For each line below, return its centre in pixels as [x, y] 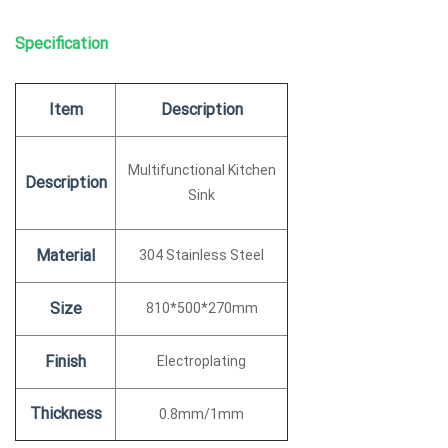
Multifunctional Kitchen [201, 169]
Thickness [65, 413]
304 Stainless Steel [201, 254]
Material [65, 255]
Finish [65, 361]
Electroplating [201, 360]
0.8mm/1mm [201, 413]
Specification [61, 43]
